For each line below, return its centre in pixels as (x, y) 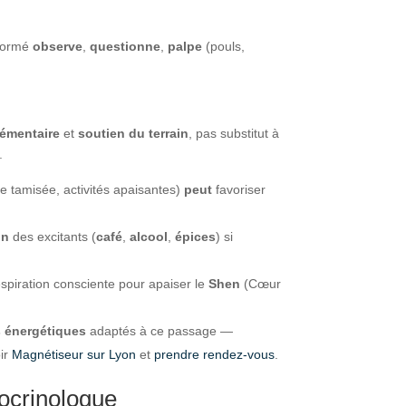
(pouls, (224, 46)
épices (196, 236)
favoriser (239, 189)
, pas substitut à (234, 133)
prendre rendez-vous (215, 354)
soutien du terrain (134, 133)
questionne (126, 46)
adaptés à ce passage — (160, 330)
